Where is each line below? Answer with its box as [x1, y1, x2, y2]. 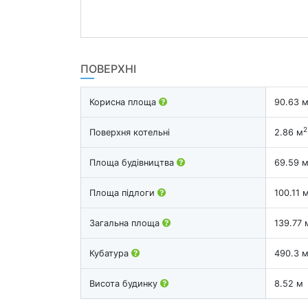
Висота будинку [89, 278, 160, 289]
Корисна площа [89, 96, 159, 107]
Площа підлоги [89, 187, 157, 198]
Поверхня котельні [89, 126, 170, 137]
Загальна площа [89, 217, 162, 228]
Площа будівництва [89, 157, 177, 168]
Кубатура [89, 247, 131, 258]
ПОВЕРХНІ [80, 61, 136, 76]
